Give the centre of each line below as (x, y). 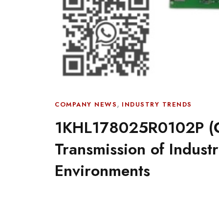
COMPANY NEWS (86, 104)
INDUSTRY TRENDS (157, 104)
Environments (102, 171)
